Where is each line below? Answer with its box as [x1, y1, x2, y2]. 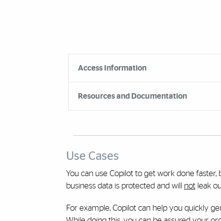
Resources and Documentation [77, 92, 187, 100]
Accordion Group [28, 44, 142, 60]
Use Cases [66, 150, 119, 162]
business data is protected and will [66, 181, 184, 190]
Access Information [77, 64, 147, 72]
